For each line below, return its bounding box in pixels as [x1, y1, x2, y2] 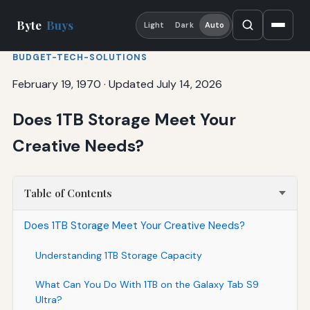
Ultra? [35, 293, 62, 306]
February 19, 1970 [12, 76, 101, 91]
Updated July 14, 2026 [108, 76, 222, 91]
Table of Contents [24, 185, 112, 200]
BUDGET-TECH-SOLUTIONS [12, 51, 147, 63]
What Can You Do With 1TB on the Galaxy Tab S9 [35, 277, 259, 291]
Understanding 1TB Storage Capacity [35, 248, 202, 262]
